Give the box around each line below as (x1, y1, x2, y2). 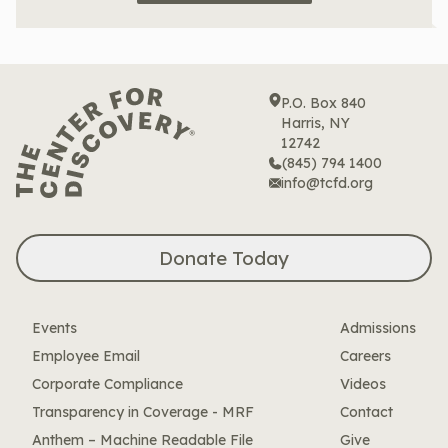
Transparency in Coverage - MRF (32, 403, 254, 421)
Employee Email (32, 347, 140, 365)
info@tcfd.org (280, 174, 373, 192)
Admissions (340, 319, 416, 337)
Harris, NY (280, 114, 350, 132)
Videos (340, 375, 386, 393)
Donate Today (159, 246, 289, 270)
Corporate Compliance (32, 375, 183, 393)
